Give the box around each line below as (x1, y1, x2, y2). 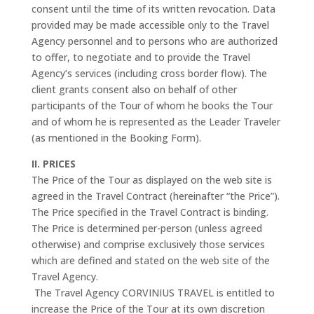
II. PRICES (31, 157, 76, 170)
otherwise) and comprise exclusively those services (31, 238, 265, 251)
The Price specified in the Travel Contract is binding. (31, 205, 268, 219)
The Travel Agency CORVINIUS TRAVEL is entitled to (34, 286, 275, 299)
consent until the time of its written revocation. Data (31, 2, 275, 15)
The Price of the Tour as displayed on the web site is (31, 173, 272, 186)
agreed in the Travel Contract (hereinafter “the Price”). (31, 189, 280, 203)
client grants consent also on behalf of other (31, 83, 237, 96)
